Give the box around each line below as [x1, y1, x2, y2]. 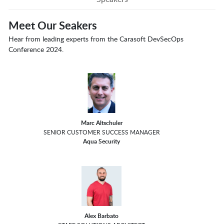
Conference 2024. [8, 44, 63, 54]
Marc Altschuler [80, 118, 122, 127]
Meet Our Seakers [8, 17, 97, 33]
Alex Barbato [84, 211, 119, 220]
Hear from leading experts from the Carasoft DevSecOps [8, 34, 183, 44]
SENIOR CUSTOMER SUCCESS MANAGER [43, 128, 160, 136]
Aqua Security [83, 137, 120, 146]
